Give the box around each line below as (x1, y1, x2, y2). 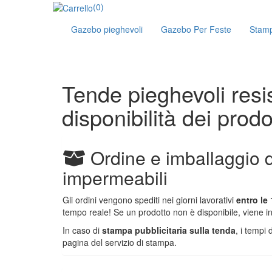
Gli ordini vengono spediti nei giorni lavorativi (63, 194, 236, 206)
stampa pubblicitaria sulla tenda (102, 224, 236, 237)
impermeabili (63, 165, 168, 191)
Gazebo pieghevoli (71, 23, 143, 36)
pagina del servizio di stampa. (63, 236, 177, 249)
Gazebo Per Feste (161, 23, 231, 36)
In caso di (63, 224, 102, 237)
